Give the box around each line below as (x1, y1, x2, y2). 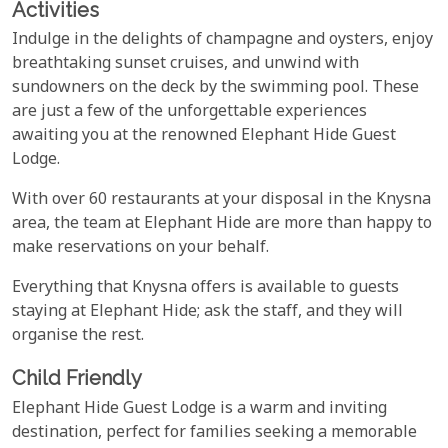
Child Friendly (12, 366, 142, 391)
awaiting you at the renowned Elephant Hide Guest (12, 125, 396, 149)
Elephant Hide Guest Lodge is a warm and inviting (12, 397, 387, 421)
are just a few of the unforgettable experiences (12, 101, 367, 125)
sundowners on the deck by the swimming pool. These (12, 77, 419, 101)
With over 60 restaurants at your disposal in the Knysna (12, 189, 431, 213)
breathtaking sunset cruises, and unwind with (12, 53, 359, 77)
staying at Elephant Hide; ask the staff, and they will (12, 301, 403, 325)
